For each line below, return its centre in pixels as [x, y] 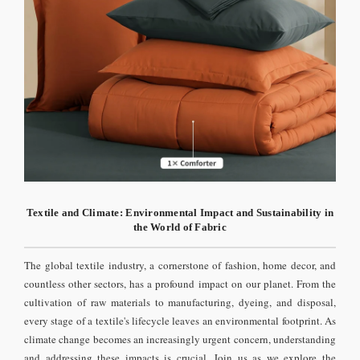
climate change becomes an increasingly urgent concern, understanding [180, 339]
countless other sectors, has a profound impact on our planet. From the [180, 284]
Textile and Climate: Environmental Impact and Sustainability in [180, 213]
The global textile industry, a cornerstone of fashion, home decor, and [180, 265]
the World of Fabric [180, 227]
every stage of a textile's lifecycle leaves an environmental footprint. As [180, 321]
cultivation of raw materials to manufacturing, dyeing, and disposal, [180, 302]
